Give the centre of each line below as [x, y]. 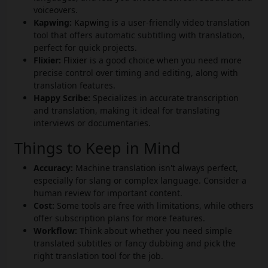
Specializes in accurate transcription [165, 98]
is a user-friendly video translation [180, 23]
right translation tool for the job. [98, 256]
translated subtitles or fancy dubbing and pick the [135, 243]
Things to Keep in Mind [98, 148]
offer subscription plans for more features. [119, 218]
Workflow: [55, 231]
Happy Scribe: [62, 98]
